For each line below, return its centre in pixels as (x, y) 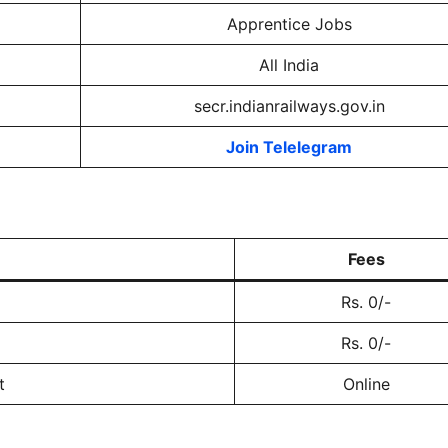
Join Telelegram (289, 147)
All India (289, 65)
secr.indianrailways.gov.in (289, 106)
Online (366, 384)
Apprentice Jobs (289, 24)
